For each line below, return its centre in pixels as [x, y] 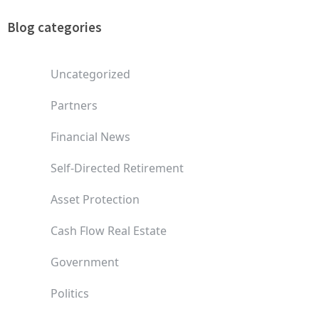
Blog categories [54, 27]
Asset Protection [95, 199]
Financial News [90, 136]
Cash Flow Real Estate [109, 230]
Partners [74, 105]
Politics [70, 293]
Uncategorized [90, 74]
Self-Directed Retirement [117, 168]
